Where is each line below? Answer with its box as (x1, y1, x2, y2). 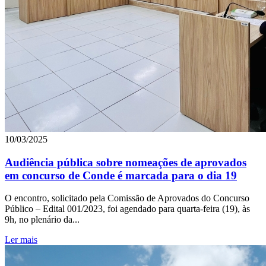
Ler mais (5, 235, 37, 245)
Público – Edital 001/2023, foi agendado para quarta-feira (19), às (5, 204, 250, 214)
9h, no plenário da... (5, 214, 80, 225)
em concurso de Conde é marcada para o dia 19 (5, 169, 237, 182)
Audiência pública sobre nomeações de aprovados (5, 156, 246, 169)
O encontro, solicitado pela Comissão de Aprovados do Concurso (5, 193, 249, 204)
